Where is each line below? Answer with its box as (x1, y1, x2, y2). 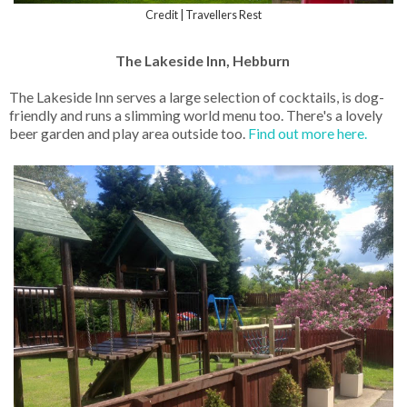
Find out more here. (248, 124, 370, 142)
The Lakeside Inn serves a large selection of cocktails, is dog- (9, 87, 384, 105)
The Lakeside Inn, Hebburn (114, 51, 293, 69)
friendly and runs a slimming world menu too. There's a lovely (9, 105, 382, 124)
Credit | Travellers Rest (145, 6, 262, 22)
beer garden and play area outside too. (9, 124, 248, 142)
